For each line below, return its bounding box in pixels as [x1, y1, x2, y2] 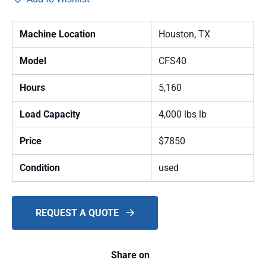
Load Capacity [20, 109, 80, 121]
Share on [110, 249, 150, 261]
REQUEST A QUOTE [36, 207, 121, 219]
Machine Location [20, 28, 96, 40]
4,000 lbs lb [159, 109, 207, 121]
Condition [20, 162, 60, 174]
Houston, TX [159, 28, 210, 40]
